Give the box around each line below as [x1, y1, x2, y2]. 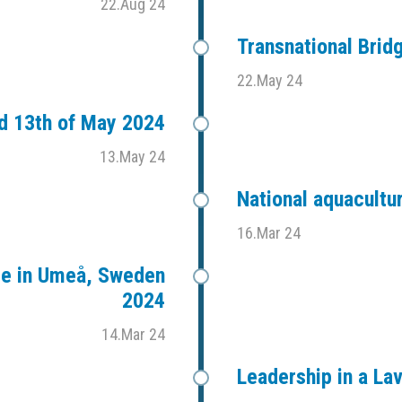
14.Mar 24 [101, 325, 165, 345]
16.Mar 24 [237, 223, 301, 243]
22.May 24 [237, 71, 302, 91]
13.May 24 [100, 147, 165, 167]
